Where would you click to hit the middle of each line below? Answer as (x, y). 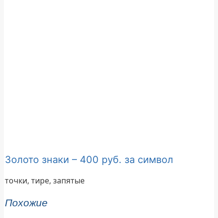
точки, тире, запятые (45, 180)
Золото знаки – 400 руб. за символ (89, 159)
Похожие (27, 203)
